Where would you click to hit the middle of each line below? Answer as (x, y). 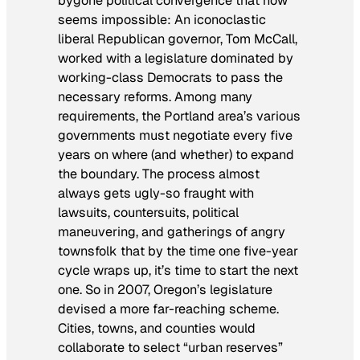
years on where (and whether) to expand (176, 154)
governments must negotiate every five (175, 135)
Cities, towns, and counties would (157, 328)
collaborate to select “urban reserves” (170, 347)
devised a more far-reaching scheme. (168, 309)
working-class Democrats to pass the (170, 77)
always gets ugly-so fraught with (156, 193)
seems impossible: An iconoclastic (162, 19)
